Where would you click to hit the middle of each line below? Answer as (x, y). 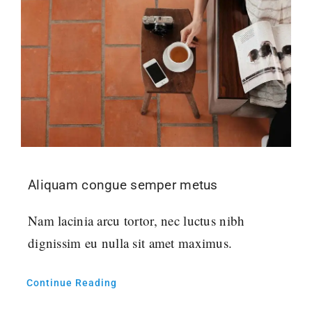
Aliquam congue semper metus (123, 185)
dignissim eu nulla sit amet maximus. (130, 242)
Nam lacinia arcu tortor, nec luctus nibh (136, 220)
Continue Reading (71, 282)
